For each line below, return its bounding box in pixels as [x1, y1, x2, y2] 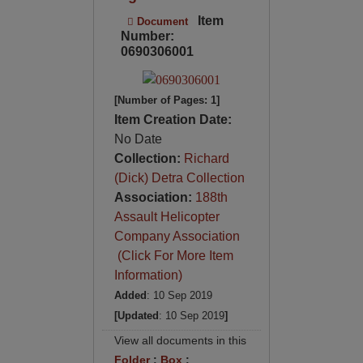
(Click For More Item [113, 248, 233, 263]
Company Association [113, 228, 240, 243]
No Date [113, 131, 162, 146]
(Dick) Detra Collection [113, 170, 245, 185]
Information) [113, 267, 182, 282]
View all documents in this [113, 333, 246, 347]
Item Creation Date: [113, 112, 232, 126]
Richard [183, 151, 229, 165]
